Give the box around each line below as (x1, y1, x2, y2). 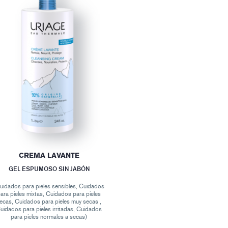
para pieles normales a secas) (11, 213, 88, 220)
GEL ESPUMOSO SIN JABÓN (8, 164, 90, 173)
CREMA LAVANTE (18, 151, 79, 160)
